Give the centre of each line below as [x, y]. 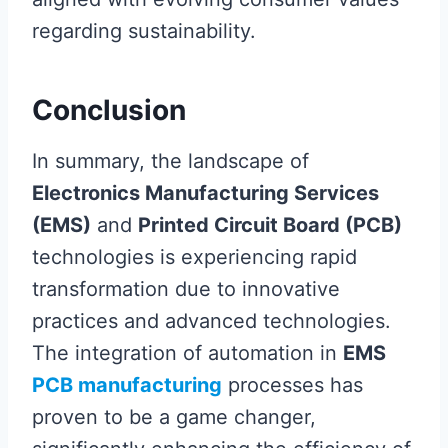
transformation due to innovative [186, 288]
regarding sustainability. [144, 30]
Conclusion [109, 109]
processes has [292, 384]
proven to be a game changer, [174, 416]
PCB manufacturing [127, 384]
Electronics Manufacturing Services [205, 192]
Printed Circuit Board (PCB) [270, 224]
